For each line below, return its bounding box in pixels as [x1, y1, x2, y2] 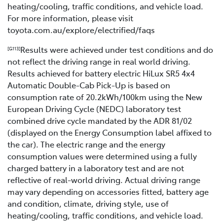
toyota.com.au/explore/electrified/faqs [7, 24, 155, 35]
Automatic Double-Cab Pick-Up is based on [7, 79, 170, 90]
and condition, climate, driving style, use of [7, 197, 169, 209]
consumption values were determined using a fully [7, 150, 197, 161]
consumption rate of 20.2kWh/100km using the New [7, 91, 202, 102]
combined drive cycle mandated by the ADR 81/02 [7, 114, 192, 126]
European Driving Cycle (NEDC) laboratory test [7, 103, 181, 114]
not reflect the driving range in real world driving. [7, 55, 190, 67]
